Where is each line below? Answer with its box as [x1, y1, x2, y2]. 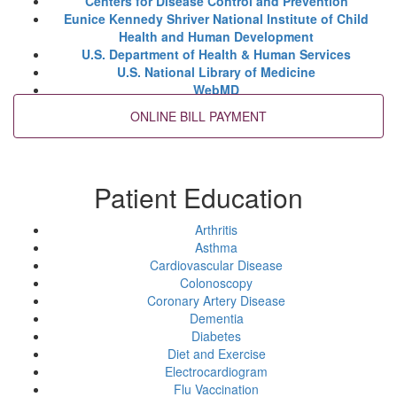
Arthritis [195, 221, 237, 238]
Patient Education [94, 178, 303, 216]
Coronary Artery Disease [147, 292, 285, 309]
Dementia [189, 309, 244, 327]
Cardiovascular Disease [150, 256, 283, 274]
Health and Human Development [119, 27, 314, 45]
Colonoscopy [180, 274, 253, 292]
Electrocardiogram [165, 362, 268, 380]
